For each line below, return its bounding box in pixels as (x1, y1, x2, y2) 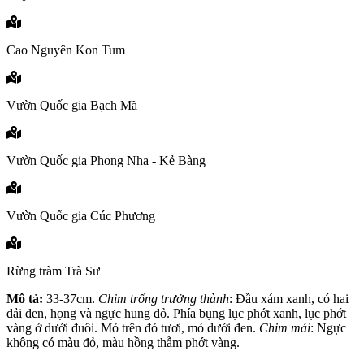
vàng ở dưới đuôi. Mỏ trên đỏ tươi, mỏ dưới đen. (6, 321, 259, 336)
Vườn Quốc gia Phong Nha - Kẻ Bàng (6, 154, 206, 168)
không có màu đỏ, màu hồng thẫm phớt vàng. (6, 336, 240, 350)
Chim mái (259, 321, 310, 336)
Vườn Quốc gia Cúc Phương (6, 209, 155, 223)
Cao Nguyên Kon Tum (6, 43, 125, 58)
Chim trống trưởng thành (98, 292, 229, 306)
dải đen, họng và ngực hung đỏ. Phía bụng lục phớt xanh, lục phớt (6, 306, 346, 321)
